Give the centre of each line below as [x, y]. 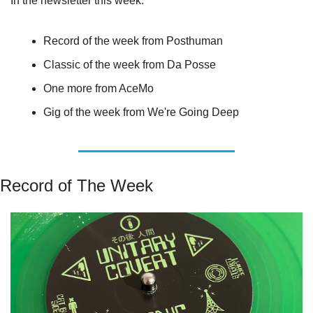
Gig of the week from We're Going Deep [141, 112]
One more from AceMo [99, 88]
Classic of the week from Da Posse [130, 65]
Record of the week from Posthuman [133, 41]
